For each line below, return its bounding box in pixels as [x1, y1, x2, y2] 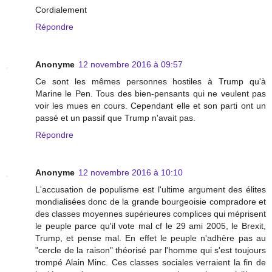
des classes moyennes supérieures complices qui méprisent [35, 209, 266, 219]
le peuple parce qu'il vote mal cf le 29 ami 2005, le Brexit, [35, 221, 266, 231]
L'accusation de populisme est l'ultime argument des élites [35, 185, 266, 195]
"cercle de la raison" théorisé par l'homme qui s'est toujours [35, 245, 266, 256]
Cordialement [35, 5, 87, 15]
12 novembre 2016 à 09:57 [78, 59, 183, 70]
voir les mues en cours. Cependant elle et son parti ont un [35, 101, 266, 111]
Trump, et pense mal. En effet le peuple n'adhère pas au [35, 233, 266, 243]
